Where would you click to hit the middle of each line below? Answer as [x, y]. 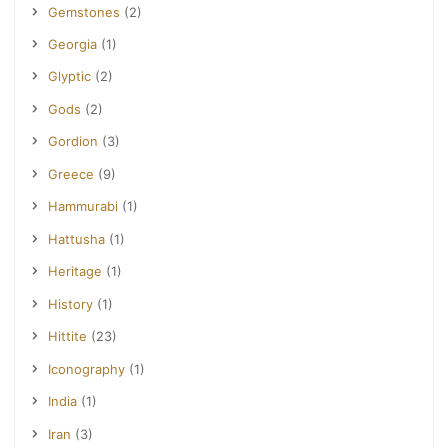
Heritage [75, 271]
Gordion [73, 141]
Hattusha [77, 238]
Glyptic [70, 76]
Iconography [87, 368]
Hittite [68, 336]
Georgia [73, 43]
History [71, 303]
